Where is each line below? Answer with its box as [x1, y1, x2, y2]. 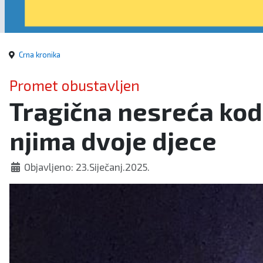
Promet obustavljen [9, 76, 140, 94]
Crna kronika [19, 49, 60, 59]
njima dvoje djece [9, 125, 217, 155]
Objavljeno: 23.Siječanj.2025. [24, 160, 150, 173]
